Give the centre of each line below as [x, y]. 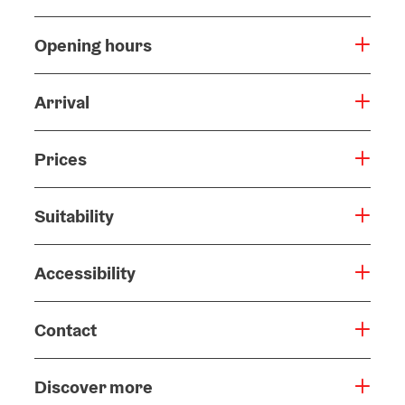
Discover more [94, 386]
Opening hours [93, 45]
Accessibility [85, 273]
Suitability [74, 216]
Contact [66, 330]
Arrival [62, 102]
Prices [61, 159]
